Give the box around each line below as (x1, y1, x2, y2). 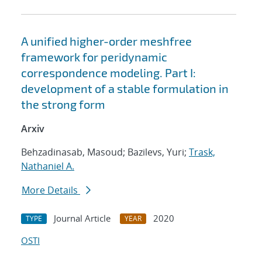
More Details (22, 184, 80, 197)
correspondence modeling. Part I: (21, 65, 196, 80)
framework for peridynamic (21, 50, 167, 64)
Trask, (189, 146, 215, 159)
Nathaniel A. (21, 160, 74, 173)
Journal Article (54, 212, 111, 225)
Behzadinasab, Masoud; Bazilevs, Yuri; (21, 146, 189, 159)
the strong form (21, 97, 105, 112)
